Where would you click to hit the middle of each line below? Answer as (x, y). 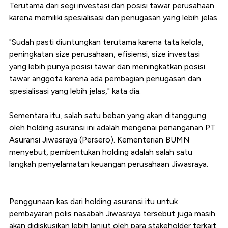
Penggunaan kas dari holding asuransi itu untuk (93, 202)
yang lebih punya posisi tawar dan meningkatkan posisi (107, 67)
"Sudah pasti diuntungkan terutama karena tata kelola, (106, 42)
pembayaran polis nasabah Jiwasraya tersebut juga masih (112, 214)
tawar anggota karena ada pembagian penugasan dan (105, 79)
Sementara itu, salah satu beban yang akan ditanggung (108, 116)
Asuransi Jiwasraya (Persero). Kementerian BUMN (99, 140)
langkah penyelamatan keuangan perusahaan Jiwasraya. (109, 164)
